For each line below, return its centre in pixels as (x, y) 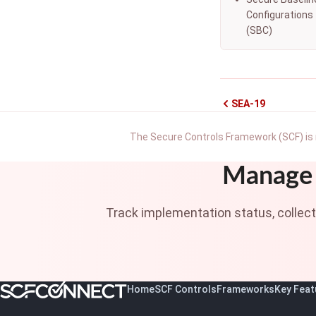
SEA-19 (248, 104)
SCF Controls (186, 289)
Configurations (280, 15)
